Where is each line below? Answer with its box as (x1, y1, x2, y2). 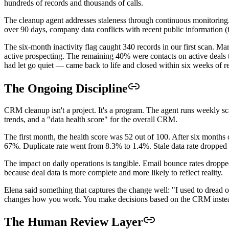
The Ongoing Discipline (4, 81, 128, 95)
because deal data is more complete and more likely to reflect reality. (4, 168, 223, 177)
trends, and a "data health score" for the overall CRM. (4, 114, 177, 124)
